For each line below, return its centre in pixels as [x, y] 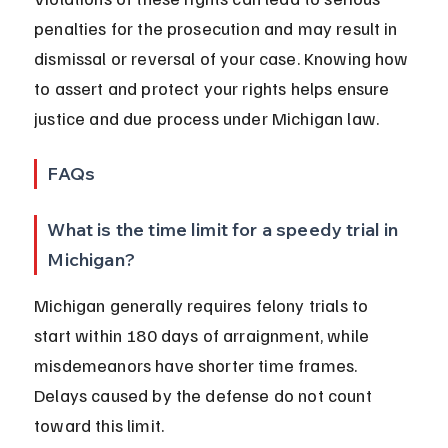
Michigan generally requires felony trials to [203, 305]
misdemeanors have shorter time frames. [198, 365]
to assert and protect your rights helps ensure [214, 88]
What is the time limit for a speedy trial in [225, 230]
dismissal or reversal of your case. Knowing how [223, 58]
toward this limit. [99, 425]
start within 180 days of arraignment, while [204, 335]
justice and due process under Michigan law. [207, 118]
